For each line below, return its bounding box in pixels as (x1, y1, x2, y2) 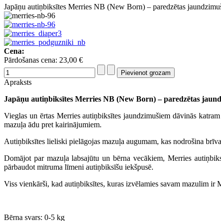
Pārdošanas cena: (4, 56, 59, 65)
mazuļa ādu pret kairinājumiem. (4, 120, 102, 129)
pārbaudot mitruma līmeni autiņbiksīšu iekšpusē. (4, 163, 153, 172)
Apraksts (4, 78, 32, 87)
